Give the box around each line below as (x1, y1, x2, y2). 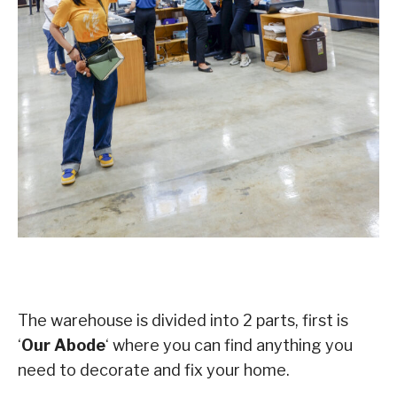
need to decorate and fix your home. (18, 361, 290, 380)
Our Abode (21, 336, 105, 355)
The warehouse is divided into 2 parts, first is (18, 311, 348, 331)
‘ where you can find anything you (105, 336, 353, 355)
